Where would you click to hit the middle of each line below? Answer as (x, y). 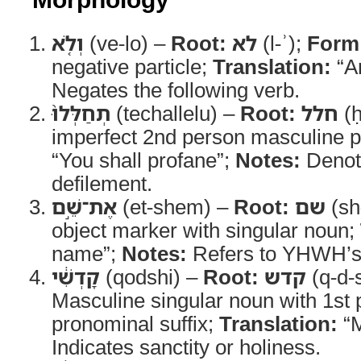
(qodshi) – (151, 276)
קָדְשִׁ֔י (76, 276)
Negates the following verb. (176, 89)
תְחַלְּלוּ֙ (81, 113)
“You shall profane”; (143, 160)
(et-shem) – (175, 206)
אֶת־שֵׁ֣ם (84, 206)
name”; (87, 253)
